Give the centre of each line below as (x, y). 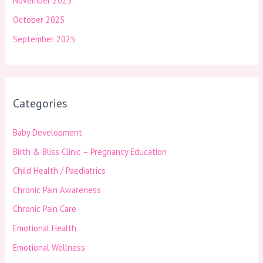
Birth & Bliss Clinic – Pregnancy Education (90, 151)
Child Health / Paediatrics (60, 171)
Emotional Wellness (49, 247)
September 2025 (44, 39)
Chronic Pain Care (45, 209)
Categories (41, 103)
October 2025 (39, 19)
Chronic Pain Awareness (57, 190)
